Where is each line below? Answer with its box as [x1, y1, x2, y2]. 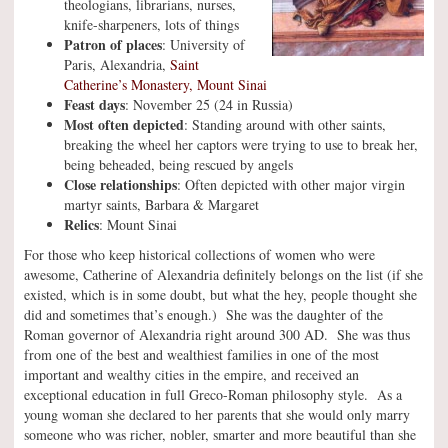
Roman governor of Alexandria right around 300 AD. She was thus [24, 325, 410, 344]
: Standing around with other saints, [184, 115, 386, 134]
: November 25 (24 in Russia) [125, 95, 293, 114]
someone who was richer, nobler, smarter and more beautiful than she [24, 425, 416, 444]
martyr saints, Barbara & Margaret [64, 195, 259, 214]
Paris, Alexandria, [64, 55, 170, 74]
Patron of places [64, 34, 162, 55]
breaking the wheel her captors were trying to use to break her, [64, 135, 418, 154]
